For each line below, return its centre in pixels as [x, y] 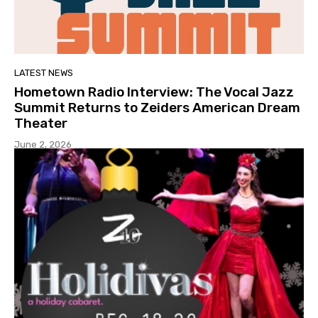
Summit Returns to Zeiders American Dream [157, 108]
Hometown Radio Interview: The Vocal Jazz [154, 92]
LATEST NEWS [44, 73]
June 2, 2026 [43, 145]
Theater [41, 124]
